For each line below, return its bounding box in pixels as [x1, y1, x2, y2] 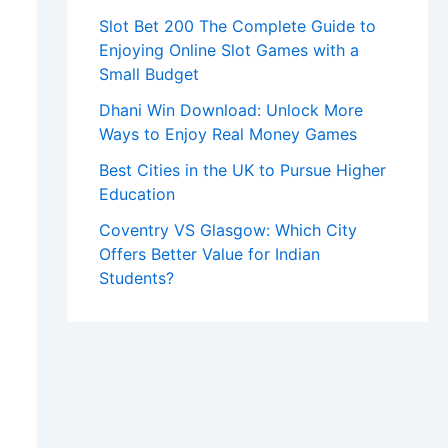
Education [98, 184, 175, 205]
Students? [98, 268, 174, 289]
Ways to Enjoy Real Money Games [98, 124, 357, 145]
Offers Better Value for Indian [98, 244, 320, 265]
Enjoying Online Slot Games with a [98, 40, 359, 61]
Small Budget [98, 64, 199, 85]
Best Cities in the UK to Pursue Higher [98, 160, 386, 181]
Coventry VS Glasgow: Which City [98, 220, 357, 241]
